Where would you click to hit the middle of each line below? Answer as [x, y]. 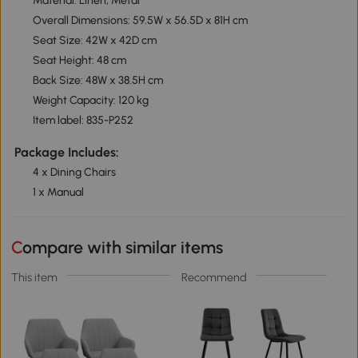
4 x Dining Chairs [74, 172]
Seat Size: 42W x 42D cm [94, 41]
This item [35, 277]
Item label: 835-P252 [83, 121]
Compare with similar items [123, 247]
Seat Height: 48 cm [79, 61]
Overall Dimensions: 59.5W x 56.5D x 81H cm [140, 21]
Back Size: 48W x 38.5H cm [97, 81]
